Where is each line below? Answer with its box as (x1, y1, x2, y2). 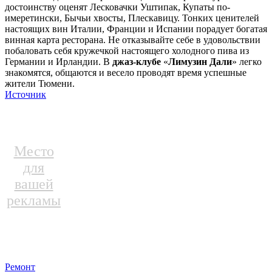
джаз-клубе (112, 56, 161, 67)
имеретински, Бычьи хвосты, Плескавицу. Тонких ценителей (5, 13, 259, 24)
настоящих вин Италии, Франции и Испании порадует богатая (5, 24, 267, 35)
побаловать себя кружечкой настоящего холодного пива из (5, 46, 249, 56)
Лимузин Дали (168, 56, 232, 67)
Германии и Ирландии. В (5, 56, 112, 67)
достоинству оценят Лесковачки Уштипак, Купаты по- (5, 2, 230, 13)
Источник (5, 89, 46, 100)
